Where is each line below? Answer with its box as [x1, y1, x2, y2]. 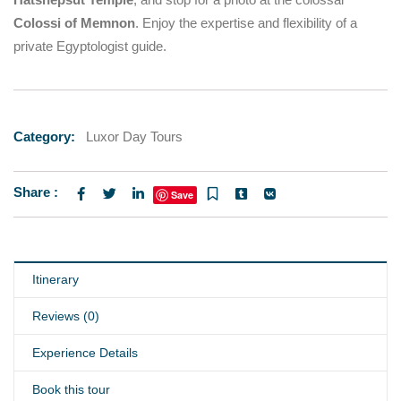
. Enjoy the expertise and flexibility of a [135, 15, 357, 30]
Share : [13, 184, 58, 200]
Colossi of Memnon [13, 15, 135, 30]
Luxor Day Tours [86, 129, 183, 144]
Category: [13, 129, 75, 144]
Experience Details [32, 346, 138, 360]
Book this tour [32, 382, 110, 397]
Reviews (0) [32, 309, 99, 323]
